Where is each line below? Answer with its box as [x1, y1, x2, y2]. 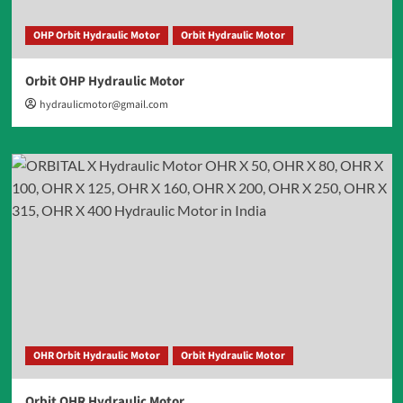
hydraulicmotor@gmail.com [39, 96, 168, 112]
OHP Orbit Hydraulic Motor [32, 27, 160, 43]
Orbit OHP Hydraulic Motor [24, 71, 184, 91]
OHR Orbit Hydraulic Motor [32, 347, 160, 363]
